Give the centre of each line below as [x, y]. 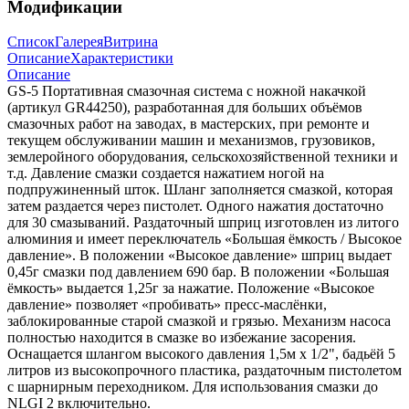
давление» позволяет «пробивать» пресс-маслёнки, [167, 305]
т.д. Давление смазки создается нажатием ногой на [166, 173]
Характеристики [122, 58]
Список [31, 42]
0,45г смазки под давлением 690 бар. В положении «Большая [198, 272]
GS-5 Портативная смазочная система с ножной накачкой [187, 91]
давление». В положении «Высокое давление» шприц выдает [199, 256]
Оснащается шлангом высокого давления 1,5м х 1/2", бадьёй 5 [201, 354]
